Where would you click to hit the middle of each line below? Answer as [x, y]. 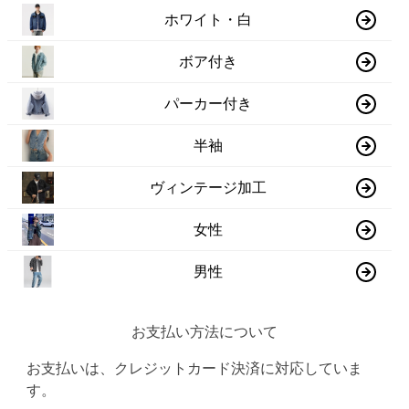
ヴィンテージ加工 [209, 187]
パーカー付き [209, 103]
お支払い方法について [204, 332]
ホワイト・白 [209, 19]
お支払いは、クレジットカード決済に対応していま [195, 368]
